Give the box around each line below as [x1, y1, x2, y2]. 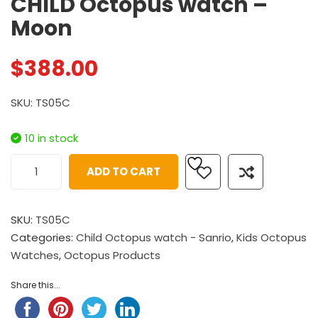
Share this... [11, 278, 60, 291]
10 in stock [25, 130, 78, 146]
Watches [11, 247, 59, 263]
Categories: [11, 229, 76, 245]
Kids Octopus [236, 229, 307, 245]
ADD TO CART [87, 163, 160, 179]
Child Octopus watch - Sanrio [76, 229, 231, 245]
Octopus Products [64, 247, 160, 263]
